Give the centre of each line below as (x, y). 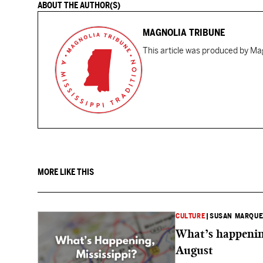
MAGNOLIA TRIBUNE (184, 33)
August (194, 250)
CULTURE (190, 216)
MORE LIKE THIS (66, 172)
